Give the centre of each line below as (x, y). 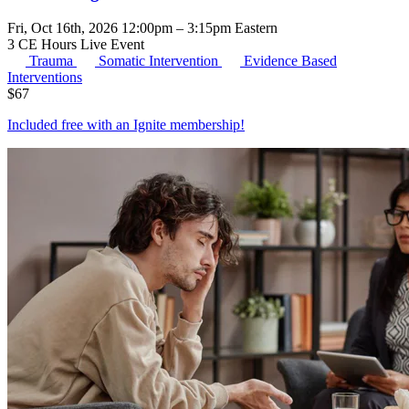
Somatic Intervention (160, 60)
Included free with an (70, 124)
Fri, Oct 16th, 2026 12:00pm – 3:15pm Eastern (142, 27)
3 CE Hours (44, 44)
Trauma (53, 60)
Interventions (45, 77)
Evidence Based (290, 60)
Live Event (112, 44)
